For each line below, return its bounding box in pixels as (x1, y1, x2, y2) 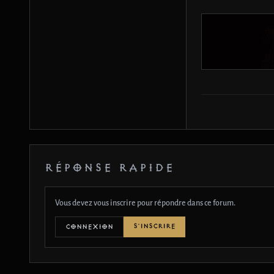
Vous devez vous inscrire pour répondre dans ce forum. (55, 198, 235, 207)
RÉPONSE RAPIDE (45, 161, 174, 175)
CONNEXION (65, 222, 113, 231)
